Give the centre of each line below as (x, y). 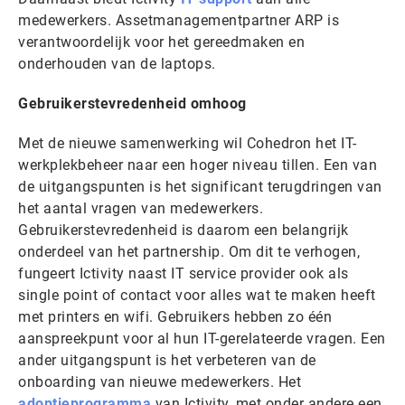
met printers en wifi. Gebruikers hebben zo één (175, 317)
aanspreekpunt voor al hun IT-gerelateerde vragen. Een (202, 339)
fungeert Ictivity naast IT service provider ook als (184, 273)
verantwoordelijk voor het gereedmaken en (161, 42)
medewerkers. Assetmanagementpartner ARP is (179, 20)
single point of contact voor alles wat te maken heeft (197, 295)
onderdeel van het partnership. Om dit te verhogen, (189, 252)
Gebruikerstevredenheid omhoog (132, 104)
